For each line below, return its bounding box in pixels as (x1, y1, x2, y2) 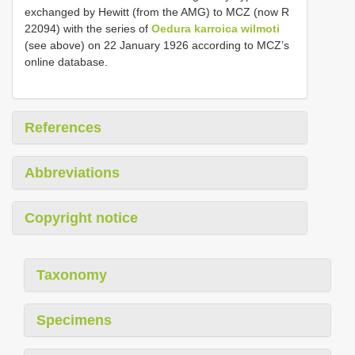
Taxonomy (36, 266, 107, 283)
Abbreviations (25, 164, 120, 181)
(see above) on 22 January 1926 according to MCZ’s (25, 38, 289, 52)
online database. (25, 55, 108, 68)
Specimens (36, 311, 112, 328)
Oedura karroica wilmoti (151, 21, 280, 35)
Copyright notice (25, 209, 138, 226)
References (25, 119, 101, 136)
